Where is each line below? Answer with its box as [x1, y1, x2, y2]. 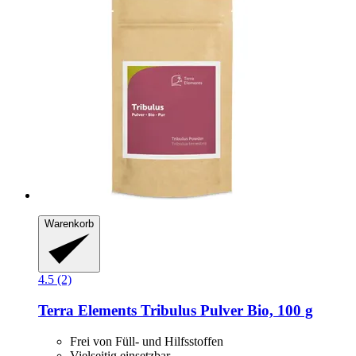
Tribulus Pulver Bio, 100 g [141, 301, 313, 319]
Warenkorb [44, 217, 94, 230]
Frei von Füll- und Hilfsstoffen [70, 334, 223, 348]
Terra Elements [38, 301, 141, 319]
